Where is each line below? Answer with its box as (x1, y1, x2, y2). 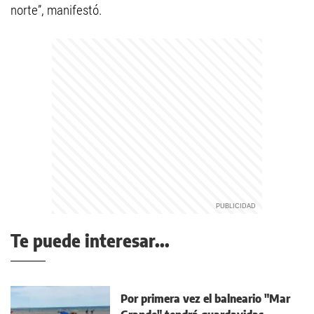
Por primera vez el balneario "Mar (121, 291, 290, 306)
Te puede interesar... (11, 230, 170, 251)
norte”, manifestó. (11, 2, 102, 18)
